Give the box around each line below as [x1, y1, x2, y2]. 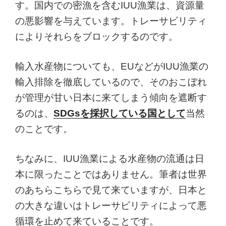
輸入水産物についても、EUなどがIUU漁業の [15, 61, 208, 72]
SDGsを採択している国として [53, 108, 186, 119]
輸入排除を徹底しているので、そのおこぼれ [15, 77, 207, 88]
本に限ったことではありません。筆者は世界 [15, 169, 207, 180]
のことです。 [15, 124, 73, 135]
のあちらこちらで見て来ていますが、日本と [15, 185, 207, 196]
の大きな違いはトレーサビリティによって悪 [15, 200, 207, 211]
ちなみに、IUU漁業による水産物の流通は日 [15, 153, 204, 164]
